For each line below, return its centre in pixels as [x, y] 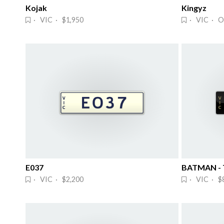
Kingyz [194, 8]
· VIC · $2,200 [57, 179]
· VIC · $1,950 [57, 20]
